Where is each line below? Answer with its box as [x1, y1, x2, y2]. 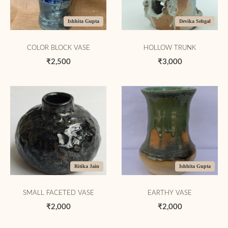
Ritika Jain [74, 163, 100, 169]
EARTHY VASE [148, 190, 192, 196]
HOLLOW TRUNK [144, 45, 196, 51]
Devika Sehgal [179, 18, 211, 24]
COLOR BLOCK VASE [26, 45, 90, 51]
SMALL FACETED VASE [22, 190, 94, 196]
